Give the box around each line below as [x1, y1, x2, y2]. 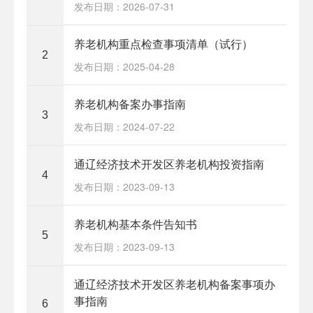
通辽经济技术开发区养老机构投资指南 [73, 155, 264, 172]
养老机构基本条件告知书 [73, 215, 197, 232]
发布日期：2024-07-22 [73, 119, 175, 133]
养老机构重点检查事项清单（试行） [73, 35, 253, 52]
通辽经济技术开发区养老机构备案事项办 [73, 275, 275, 292]
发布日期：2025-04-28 [73, 59, 175, 73]
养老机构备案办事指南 [73, 95, 186, 112]
